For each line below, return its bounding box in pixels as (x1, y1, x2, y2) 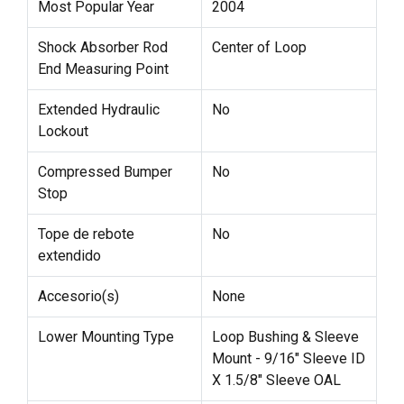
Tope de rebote (37, 225, 134, 243)
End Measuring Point (37, 60, 169, 78)
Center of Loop (211, 39, 307, 57)
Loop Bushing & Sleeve (211, 328, 359, 346)
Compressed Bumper (37, 163, 172, 181)
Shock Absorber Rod (37, 39, 168, 57)
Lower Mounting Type (37, 328, 174, 346)
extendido (37, 247, 101, 265)
